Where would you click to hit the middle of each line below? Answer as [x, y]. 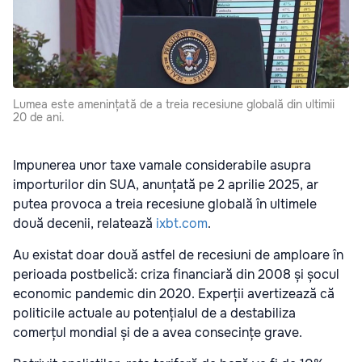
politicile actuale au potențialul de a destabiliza [154, 314]
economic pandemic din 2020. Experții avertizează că [174, 294]
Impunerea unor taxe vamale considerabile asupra [162, 166]
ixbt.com [182, 224]
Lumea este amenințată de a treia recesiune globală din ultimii [174, 105]
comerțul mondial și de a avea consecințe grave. [158, 333]
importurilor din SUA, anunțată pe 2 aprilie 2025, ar [166, 185]
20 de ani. [39, 118]
